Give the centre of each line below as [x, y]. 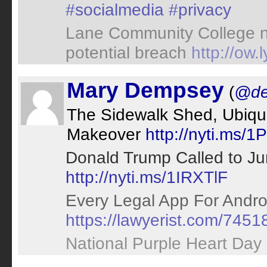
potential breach [128, 52]
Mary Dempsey [145, 90]
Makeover [106, 134]
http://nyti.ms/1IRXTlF [147, 177]
